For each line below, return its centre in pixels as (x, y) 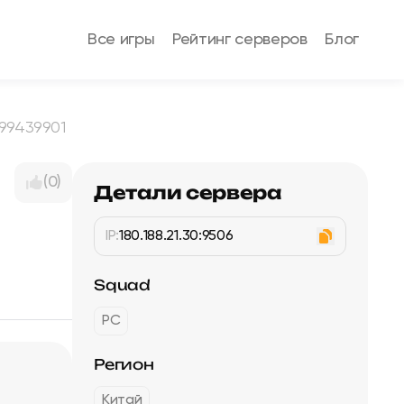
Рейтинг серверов (240, 40)
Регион (124, 364)
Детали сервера (188, 193)
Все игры (121, 40)
